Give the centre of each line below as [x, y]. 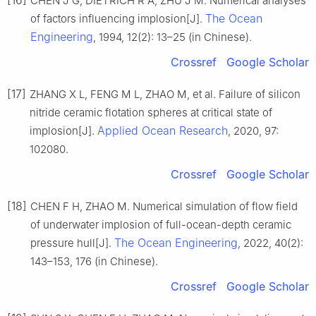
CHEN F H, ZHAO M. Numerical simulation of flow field [164, 207]
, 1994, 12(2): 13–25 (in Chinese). [172, 37]
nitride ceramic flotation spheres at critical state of [151, 113]
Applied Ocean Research [163, 131]
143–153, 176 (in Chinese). [94, 262]
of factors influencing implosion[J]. [118, 19]
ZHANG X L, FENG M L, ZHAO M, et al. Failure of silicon [165, 95]
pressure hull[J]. [72, 243]
